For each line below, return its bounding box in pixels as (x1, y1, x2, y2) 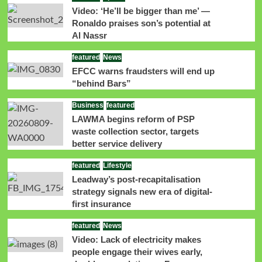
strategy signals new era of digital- (71, 186, 212, 196)
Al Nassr (71, 30, 107, 40)
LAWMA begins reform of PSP (71, 113, 195, 124)
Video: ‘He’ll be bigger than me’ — (71, 5, 210, 16)
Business (71, 101, 104, 109)
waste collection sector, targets (71, 126, 199, 136)
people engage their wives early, (71, 246, 202, 257)
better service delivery (71, 138, 162, 149)
